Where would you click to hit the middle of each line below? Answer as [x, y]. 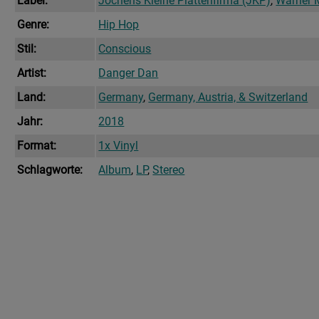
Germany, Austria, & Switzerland [228, 98]
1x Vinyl [119, 146]
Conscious [125, 49]
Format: [37, 146]
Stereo [169, 170]
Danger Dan [129, 73]
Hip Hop [119, 25]
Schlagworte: [50, 170]
